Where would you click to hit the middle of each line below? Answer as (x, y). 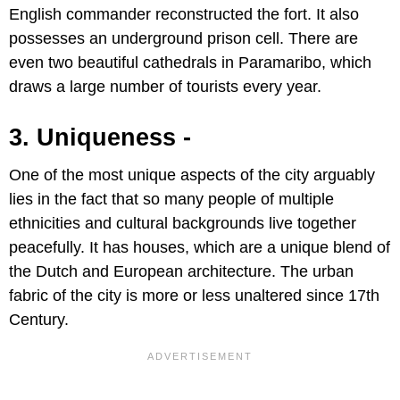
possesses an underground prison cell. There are (183, 39)
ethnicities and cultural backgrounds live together (183, 224)
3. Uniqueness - (100, 138)
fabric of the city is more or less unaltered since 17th (194, 296)
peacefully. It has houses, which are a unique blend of (200, 248)
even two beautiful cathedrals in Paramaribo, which (190, 63)
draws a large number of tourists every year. (165, 87)
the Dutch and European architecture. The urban (181, 272)
